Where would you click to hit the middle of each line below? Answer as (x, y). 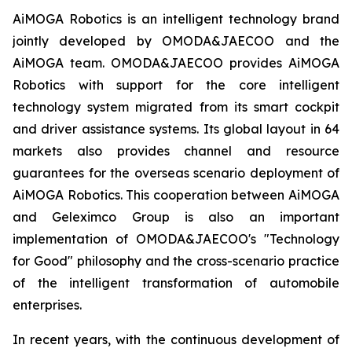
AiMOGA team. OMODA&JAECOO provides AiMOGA (176, 63)
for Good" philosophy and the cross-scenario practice (176, 261)
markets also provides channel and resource (176, 151)
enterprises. (47, 305)
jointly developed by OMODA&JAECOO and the (176, 41)
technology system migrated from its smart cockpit (176, 107)
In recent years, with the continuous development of (176, 340)
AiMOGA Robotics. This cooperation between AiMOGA (176, 195)
